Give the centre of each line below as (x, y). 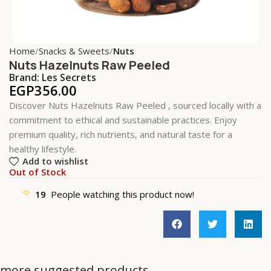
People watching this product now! (122, 194)
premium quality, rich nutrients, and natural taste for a (121, 134)
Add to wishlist (55, 161)
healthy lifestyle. (43, 149)
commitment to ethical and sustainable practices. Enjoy (123, 119)
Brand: (25, 77)
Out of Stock (38, 171)
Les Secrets (69, 77)
